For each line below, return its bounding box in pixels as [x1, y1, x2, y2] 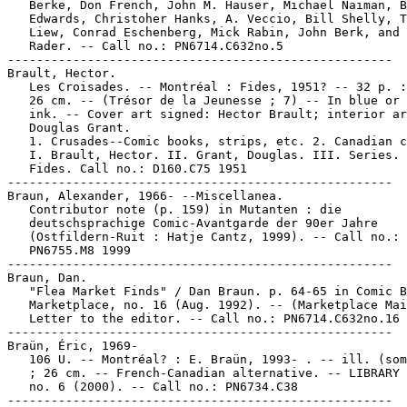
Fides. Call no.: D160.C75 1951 [7, 162, 247, 175]
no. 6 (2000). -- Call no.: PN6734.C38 [7, 380, 298, 393]
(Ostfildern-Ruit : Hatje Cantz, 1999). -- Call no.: [7, 230, 400, 243]
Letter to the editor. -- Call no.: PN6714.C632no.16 [7, 312, 400, 325]
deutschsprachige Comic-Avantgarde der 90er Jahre [7, 216, 378, 230]
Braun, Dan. [7, 271, 87, 284]
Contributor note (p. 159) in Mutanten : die [7, 203, 342, 216]
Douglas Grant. [7, 121, 131, 134]
